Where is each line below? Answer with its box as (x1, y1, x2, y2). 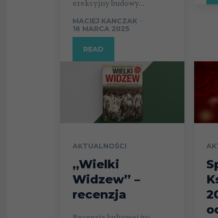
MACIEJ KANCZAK (73, 16, 137, 25)
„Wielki (73, 157, 119, 172)
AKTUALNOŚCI (73, 142, 127, 151)
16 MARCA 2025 (73, 24, 129, 33)
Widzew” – (73, 172, 140, 187)
